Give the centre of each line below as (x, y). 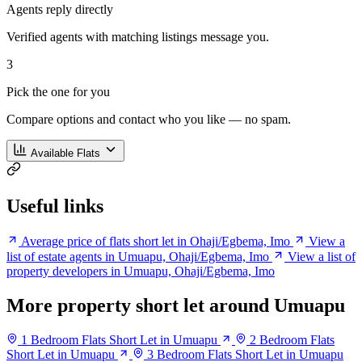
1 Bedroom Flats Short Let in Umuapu (119, 340)
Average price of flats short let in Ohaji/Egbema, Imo (156, 242)
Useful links (55, 206)
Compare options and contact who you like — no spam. (149, 120)
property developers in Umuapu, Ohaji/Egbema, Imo (141, 271)
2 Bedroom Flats (292, 340)
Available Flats (65, 154)
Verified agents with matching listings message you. (138, 37)
